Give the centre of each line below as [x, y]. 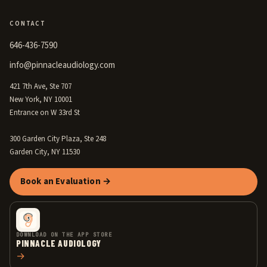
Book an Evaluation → [66, 181]
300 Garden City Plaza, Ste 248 [58, 139]
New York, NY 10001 [41, 100]
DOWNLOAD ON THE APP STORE [64, 235]
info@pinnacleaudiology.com [62, 65]
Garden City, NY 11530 [45, 152]
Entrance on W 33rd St [45, 113]
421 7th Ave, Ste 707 [41, 86]
